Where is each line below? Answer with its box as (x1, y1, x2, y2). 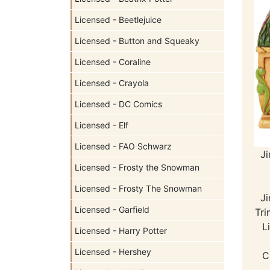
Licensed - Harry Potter (75, 225, 167, 236)
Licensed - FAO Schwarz (75, 141, 172, 151)
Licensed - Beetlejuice (75, 14, 162, 25)
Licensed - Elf (75, 120, 128, 130)
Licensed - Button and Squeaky (75, 36, 199, 46)
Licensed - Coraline (75, 57, 151, 67)
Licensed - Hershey (75, 246, 151, 257)
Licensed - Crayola (75, 78, 149, 88)
